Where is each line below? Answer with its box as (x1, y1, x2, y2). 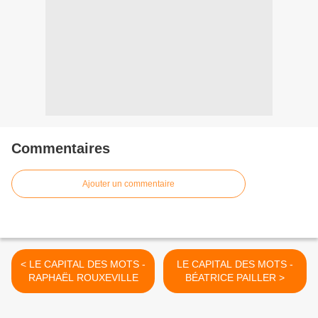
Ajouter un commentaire (82, 179, 175, 190)
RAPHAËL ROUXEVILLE (28, 272, 138, 284)
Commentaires (11, 141, 110, 157)
